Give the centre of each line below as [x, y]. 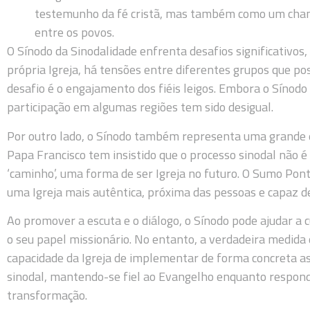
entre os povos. [74, 33]
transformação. [47, 295]
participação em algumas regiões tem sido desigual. [140, 107]
